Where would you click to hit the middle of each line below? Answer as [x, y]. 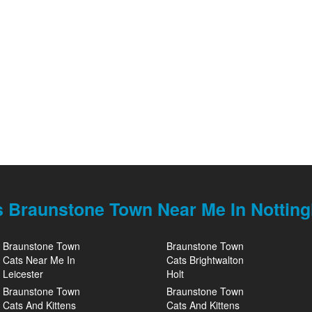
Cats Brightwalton [205, 260]
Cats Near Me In [39, 260]
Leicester [23, 274]
